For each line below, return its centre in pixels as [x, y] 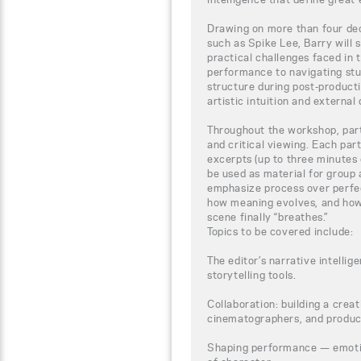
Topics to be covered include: [280, 231]
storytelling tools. [252, 274]
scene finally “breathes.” [268, 216]
